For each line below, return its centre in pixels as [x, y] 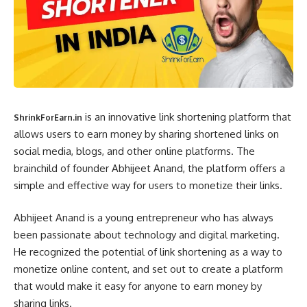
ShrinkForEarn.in [48, 117]
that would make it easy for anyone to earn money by [138, 286]
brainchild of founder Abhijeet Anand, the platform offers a [149, 168]
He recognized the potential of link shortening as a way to [148, 252]
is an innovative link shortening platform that [187, 116]
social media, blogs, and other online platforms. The [134, 151]
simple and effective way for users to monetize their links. [148, 185]
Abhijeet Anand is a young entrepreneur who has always [144, 218]
